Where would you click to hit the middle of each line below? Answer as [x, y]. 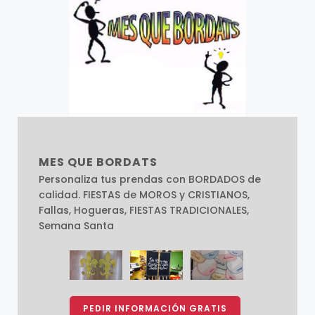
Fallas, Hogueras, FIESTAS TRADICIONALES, [143, 210]
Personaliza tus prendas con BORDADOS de [149, 179]
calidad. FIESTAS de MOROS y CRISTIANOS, [144, 194]
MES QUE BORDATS [98, 162]
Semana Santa [76, 225]
